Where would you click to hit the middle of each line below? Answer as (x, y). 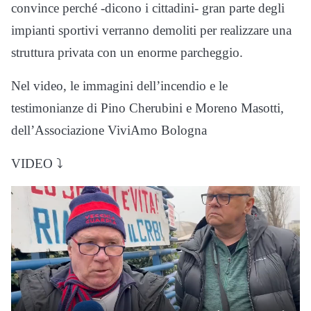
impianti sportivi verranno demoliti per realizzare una (151, 30)
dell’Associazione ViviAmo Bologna (109, 130)
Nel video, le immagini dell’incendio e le (119, 85)
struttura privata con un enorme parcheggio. (127, 52)
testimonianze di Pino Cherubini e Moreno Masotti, (148, 108)
